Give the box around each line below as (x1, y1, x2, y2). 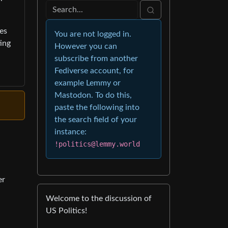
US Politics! (46, 207, 87, 215)
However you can (54, 42, 117, 50)
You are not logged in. (54, 30, 131, 38)
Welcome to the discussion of (46, 194, 152, 203)
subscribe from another (54, 54, 138, 63)
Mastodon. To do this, (54, 91, 132, 99)
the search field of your (54, 116, 137, 124)
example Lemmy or (54, 79, 121, 87)
